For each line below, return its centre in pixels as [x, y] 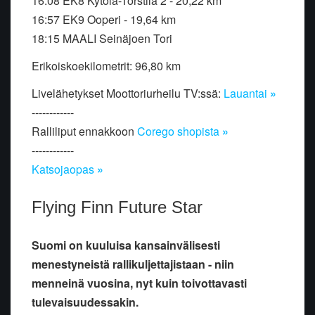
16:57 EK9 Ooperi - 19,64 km [104, 20]
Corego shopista [180, 131]
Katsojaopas [64, 169]
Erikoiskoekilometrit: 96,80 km [106, 66]
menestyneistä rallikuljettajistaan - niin [133, 264]
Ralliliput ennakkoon [84, 131]
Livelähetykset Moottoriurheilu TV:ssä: [128, 94]
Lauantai [247, 94]
